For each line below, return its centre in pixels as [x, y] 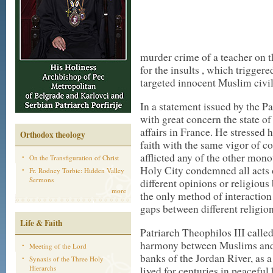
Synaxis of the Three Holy [66, 259]
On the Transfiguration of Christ [74, 158]
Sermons [41, 179]
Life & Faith [41, 223]
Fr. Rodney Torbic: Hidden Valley [77, 170]
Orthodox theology [53, 135]
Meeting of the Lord [58, 246]
